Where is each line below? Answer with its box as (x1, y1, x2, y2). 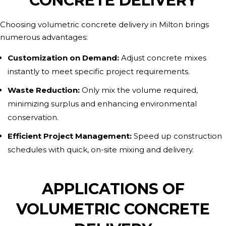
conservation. (8, 112, 59, 122)
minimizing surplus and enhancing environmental (8, 99, 197, 108)
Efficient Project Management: (8, 131, 132, 141)
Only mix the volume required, (80, 85, 198, 95)
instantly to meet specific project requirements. (8, 67, 190, 76)
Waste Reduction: (8, 85, 80, 95)
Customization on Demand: (8, 53, 119, 63)
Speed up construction (132, 131, 222, 141)
